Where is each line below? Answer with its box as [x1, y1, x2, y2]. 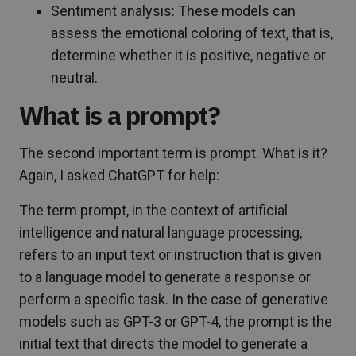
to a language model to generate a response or [19, 268, 311, 285]
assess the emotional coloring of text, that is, [51, 24, 333, 41]
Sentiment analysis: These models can [51, 2, 296, 19]
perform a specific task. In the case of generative [19, 290, 328, 308]
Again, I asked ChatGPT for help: [19, 166, 219, 184]
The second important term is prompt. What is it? [19, 144, 327, 161]
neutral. [51, 68, 98, 86]
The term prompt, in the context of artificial [19, 201, 288, 219]
